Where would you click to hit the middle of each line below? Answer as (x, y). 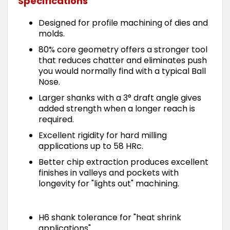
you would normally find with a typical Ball (122, 71)
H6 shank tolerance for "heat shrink (110, 217)
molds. (52, 34)
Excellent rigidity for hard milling (103, 135)
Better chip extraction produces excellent (123, 162)
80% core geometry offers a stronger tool (123, 50)
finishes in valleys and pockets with (109, 173)
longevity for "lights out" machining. (109, 184)
